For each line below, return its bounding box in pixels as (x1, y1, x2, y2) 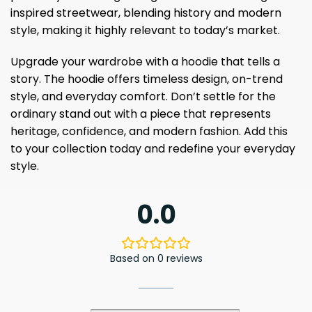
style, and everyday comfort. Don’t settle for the (10, 88, 276, 105)
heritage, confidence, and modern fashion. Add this (10, 123, 288, 140)
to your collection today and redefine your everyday (10, 141, 295, 157)
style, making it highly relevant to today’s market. (10, 22, 280, 38)
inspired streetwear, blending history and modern (10, 4, 281, 21)
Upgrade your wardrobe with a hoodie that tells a (10, 54, 280, 70)
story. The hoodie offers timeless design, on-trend (10, 71, 283, 88)
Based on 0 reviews (109, 251, 203, 266)
